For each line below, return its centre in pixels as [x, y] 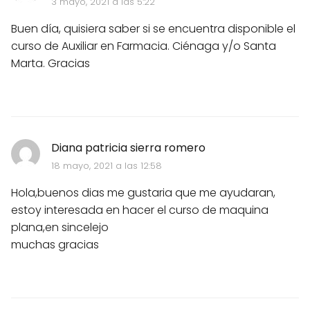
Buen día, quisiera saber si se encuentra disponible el [153, 29]
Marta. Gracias [51, 64]
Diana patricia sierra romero [128, 148]
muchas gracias [55, 245]
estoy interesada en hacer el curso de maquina [140, 210]
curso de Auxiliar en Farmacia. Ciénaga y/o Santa [144, 46]
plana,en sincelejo [60, 228]
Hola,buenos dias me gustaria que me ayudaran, [143, 193]
